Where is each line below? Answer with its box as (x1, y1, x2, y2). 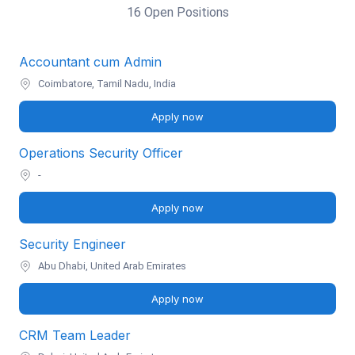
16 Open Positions (126, 5, 229, 20)
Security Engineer (19, 236, 126, 252)
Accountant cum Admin (19, 54, 162, 70)
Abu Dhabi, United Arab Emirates (38, 260, 186, 272)
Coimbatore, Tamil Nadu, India (38, 78, 176, 90)
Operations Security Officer (19, 145, 183, 161)
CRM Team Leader (19, 327, 131, 343)
